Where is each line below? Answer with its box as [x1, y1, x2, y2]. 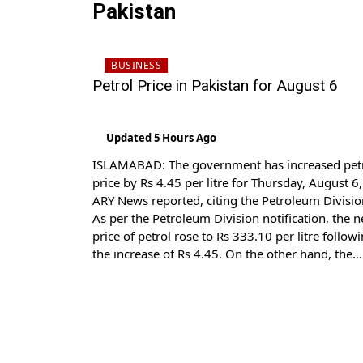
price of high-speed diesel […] [92, 263, 257, 280]
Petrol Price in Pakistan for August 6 [92, 76, 338, 95]
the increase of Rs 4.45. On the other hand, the [92, 246, 352, 262]
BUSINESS [111, 58, 161, 72]
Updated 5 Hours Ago [106, 130, 216, 145]
